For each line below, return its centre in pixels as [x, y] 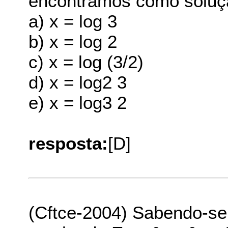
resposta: [68, 143]
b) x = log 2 [73, 41]
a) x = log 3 [73, 21]
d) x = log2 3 [78, 82]
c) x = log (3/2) [86, 62]
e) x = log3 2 [78, 102]
